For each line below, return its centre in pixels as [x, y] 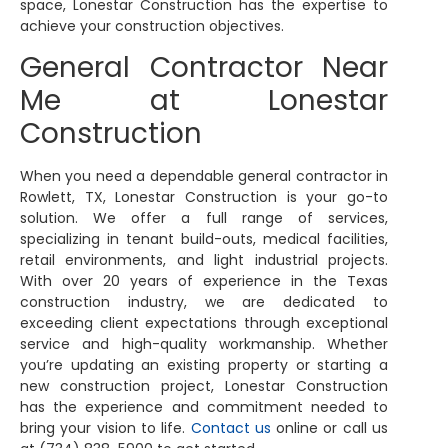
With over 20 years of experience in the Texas [204, 281]
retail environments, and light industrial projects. [204, 260]
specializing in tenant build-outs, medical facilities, [204, 239]
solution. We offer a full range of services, [204, 218]
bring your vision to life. [105, 428]
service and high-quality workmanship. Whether [204, 344]
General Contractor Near [204, 68]
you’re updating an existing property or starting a [204, 365]
